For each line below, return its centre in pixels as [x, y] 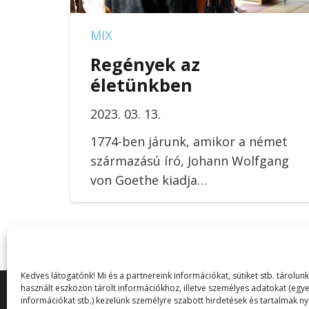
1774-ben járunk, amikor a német [189, 142]
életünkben [141, 84]
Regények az [145, 64]
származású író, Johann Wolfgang [189, 161]
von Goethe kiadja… [148, 180]
